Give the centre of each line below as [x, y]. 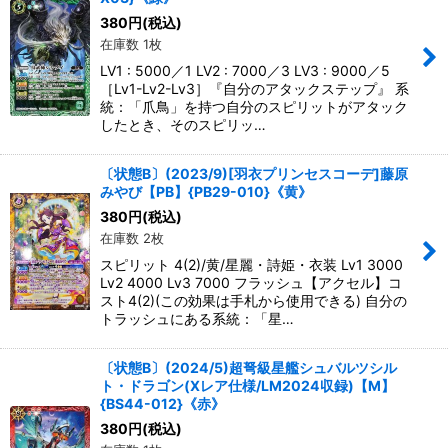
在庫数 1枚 [131, 44]
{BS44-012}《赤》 [162, 403]
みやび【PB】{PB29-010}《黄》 [206, 191]
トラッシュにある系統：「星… [197, 318]
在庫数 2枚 [132, 238]
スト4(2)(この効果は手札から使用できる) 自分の [253, 300]
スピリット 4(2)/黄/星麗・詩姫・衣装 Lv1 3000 [251, 264]
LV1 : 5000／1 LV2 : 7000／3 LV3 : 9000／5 [245, 70]
